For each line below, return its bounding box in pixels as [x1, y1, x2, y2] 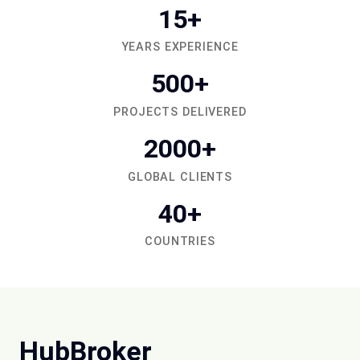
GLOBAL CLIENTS [127, 170, 233, 184]
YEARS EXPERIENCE [121, 40, 239, 55]
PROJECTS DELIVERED [113, 105, 247, 120]
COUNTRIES [145, 235, 215, 249]
